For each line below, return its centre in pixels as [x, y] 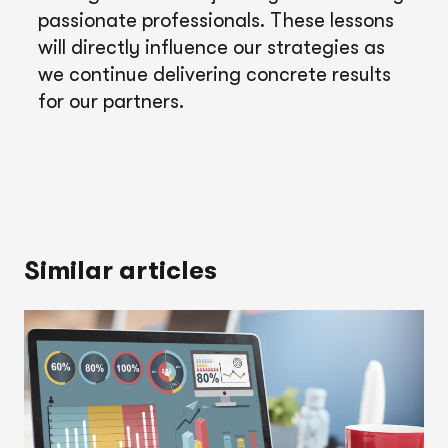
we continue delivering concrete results [214, 74]
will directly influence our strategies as [211, 47]
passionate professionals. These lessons [216, 20]
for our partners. [111, 101]
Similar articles [120, 270]
